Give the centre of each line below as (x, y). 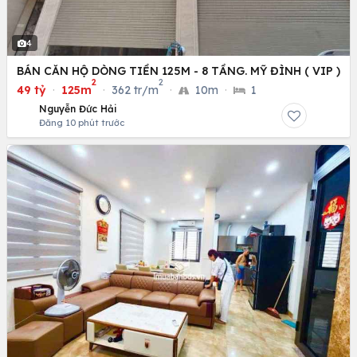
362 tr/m (135, 90)
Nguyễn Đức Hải (78, 109)
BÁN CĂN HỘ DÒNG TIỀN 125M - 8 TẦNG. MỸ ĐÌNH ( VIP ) (178, 71)
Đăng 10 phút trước (82, 123)
